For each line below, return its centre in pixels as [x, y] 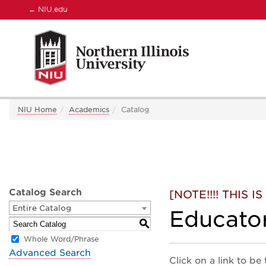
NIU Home [37, 110]
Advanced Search [50, 253]
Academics [89, 110]
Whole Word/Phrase [61, 239]
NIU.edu [52, 9]
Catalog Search [45, 192]
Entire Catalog [42, 208]
